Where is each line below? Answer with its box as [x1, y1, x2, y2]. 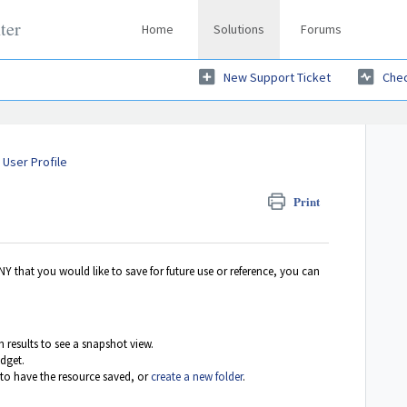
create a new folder [151, 368, 243, 384]
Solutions [213, 21, 265, 37]
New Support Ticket [223, 69, 331, 86]
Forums [300, 21, 342, 37]
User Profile [3, 154, 67, 170]
